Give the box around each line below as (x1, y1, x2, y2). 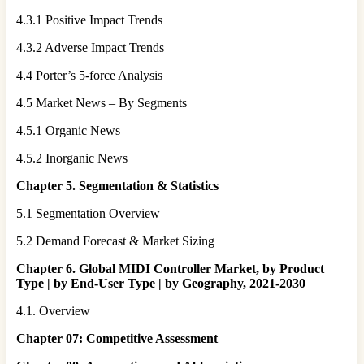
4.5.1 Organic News (16, 123, 120, 137)
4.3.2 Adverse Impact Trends (16, 40, 164, 54)
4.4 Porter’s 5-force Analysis (16, 67, 162, 82)
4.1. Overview (16, 303, 90, 318)
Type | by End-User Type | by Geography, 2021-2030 (16, 275, 305, 290)
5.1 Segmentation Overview (16, 206, 160, 220)
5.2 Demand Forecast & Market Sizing (16, 233, 214, 248)
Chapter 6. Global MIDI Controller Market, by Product (16, 261, 324, 275)
